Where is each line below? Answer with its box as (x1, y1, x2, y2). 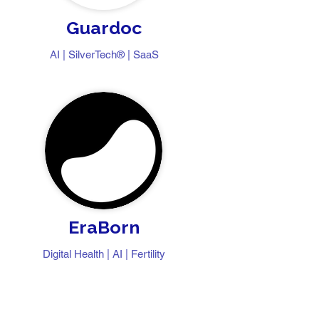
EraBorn (68, 216, 140, 238)
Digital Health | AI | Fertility (43, 248, 165, 260)
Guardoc (66, 17, 142, 38)
